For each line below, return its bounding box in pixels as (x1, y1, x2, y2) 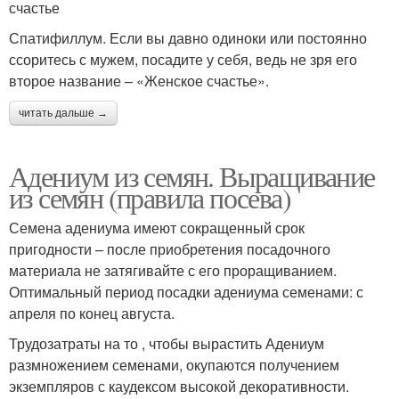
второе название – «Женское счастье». (9, 69, 269, 91)
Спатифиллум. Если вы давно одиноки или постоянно (9, 27, 367, 48)
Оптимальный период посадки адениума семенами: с (9, 281, 363, 302)
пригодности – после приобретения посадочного (9, 238, 330, 259)
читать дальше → (19, 106, 108, 119)
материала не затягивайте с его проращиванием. (9, 259, 337, 281)
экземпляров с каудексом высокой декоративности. (9, 375, 349, 396)
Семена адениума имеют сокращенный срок (9, 216, 305, 238)
